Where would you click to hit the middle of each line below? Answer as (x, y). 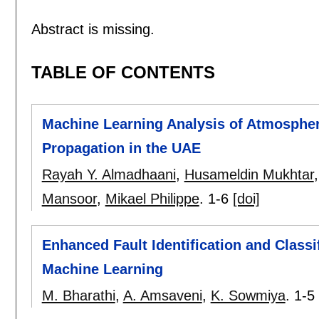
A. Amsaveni (162, 296)
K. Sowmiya (248, 296)
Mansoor (69, 199)
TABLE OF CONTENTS (123, 72)
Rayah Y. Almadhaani (109, 175)
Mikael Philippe (152, 199)
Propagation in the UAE (121, 148)
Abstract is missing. (93, 29)
